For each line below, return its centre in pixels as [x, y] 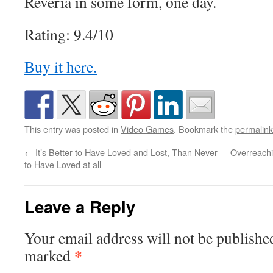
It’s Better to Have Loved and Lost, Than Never [125, 152]
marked [49, 255]
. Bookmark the [204, 129]
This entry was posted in [73, 129]
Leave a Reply [80, 206]
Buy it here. [61, 66]
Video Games [147, 129]
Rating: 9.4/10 [69, 34]
